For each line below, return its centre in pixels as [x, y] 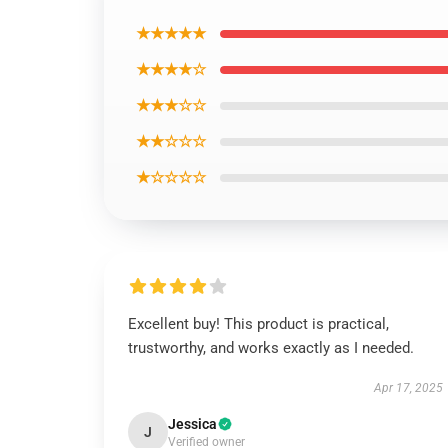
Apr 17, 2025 [408, 388]
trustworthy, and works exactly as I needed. [271, 348]
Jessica [192, 424]
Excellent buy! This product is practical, [258, 324]
